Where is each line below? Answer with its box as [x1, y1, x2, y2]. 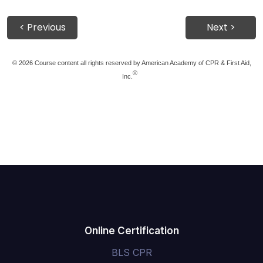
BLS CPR [111, 247, 152, 258]
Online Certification [84, 225, 179, 237]
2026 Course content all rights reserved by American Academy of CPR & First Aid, [16, 59, 251, 66]
